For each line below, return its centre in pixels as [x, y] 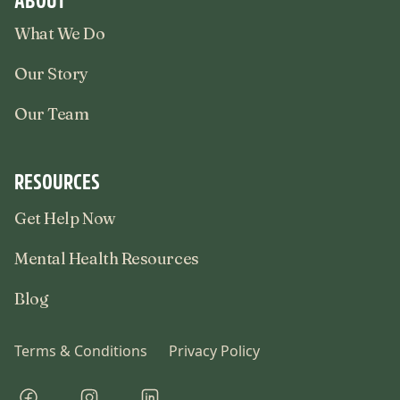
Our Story [51, 73]
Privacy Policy [214, 350]
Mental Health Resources [107, 258]
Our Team [52, 113]
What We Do [60, 33]
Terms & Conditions [81, 350]
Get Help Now [65, 218]
